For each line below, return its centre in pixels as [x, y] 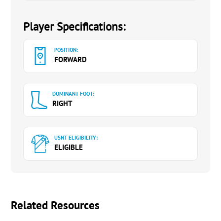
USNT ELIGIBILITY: [76, 138]
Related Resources [55, 205]
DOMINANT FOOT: [74, 94]
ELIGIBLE [69, 147]
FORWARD [71, 59]
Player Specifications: [74, 26]
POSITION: [66, 50]
